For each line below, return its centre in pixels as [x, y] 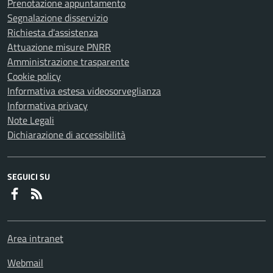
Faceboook [43, 193]
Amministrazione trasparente [68, 62]
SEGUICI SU [29, 177]
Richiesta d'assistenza [53, 33]
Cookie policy [34, 76]
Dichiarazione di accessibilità [66, 135]
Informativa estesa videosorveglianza [84, 91]
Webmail [25, 263]
